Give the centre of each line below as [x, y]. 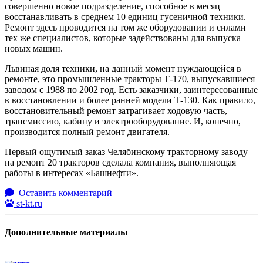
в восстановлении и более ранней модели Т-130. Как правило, [130, 100]
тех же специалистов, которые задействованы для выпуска [123, 38]
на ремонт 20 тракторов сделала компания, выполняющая [120, 162]
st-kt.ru [28, 203]
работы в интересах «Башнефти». [73, 173]
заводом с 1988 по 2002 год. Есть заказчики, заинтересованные [131, 89]
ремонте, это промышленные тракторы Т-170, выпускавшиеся [130, 79]
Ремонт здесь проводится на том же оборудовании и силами [125, 27]
